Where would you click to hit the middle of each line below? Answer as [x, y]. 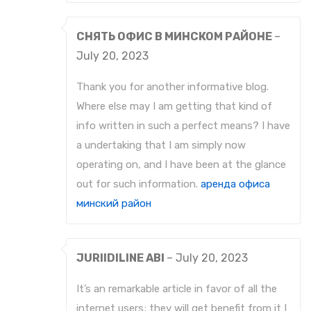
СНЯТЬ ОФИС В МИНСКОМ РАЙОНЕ [175, 37]
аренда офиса [235, 184]
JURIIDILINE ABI [121, 258]
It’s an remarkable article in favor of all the [177, 289]
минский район [114, 204]
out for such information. [138, 184]
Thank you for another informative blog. [173, 87]
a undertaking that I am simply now [161, 145]
